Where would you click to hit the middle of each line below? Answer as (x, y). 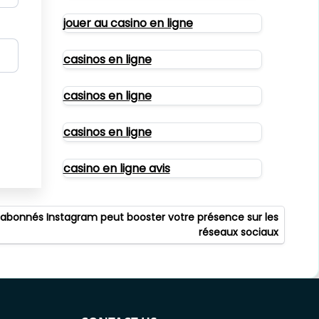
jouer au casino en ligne (128, 23)
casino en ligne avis (116, 168)
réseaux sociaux (239, 232)
